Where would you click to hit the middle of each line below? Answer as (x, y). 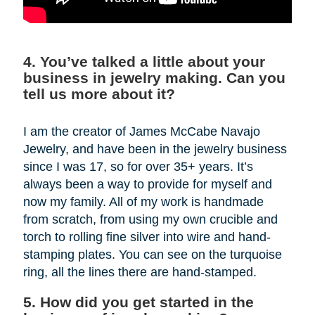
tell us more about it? (99, 94)
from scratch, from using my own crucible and (150, 219)
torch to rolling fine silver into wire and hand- (147, 237)
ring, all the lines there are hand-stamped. (140, 272)
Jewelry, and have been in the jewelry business (155, 149)
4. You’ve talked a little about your (144, 62)
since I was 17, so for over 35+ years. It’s (138, 167)
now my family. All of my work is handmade (143, 202)
